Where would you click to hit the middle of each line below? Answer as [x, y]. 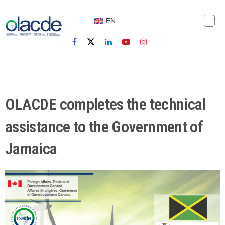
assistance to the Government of [104, 127]
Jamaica [31, 149]
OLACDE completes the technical [105, 105]
